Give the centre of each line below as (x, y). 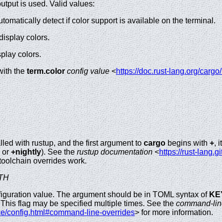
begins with (188, 143)
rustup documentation (115, 152)
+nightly (26, 152)
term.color (46, 71)
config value (88, 71)
